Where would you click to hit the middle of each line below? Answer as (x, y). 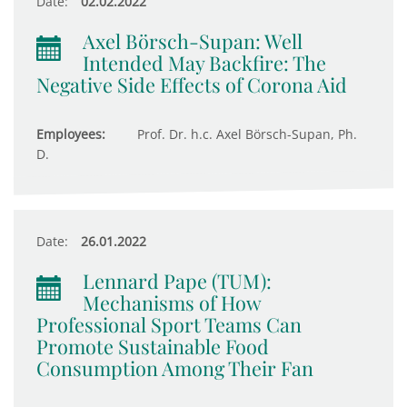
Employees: (71, 134)
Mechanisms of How (172, 303)
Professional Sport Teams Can (169, 324)
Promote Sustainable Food (153, 346)
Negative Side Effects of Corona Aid (192, 84)
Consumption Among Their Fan (175, 368)
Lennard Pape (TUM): (177, 281)
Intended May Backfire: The (204, 63)
